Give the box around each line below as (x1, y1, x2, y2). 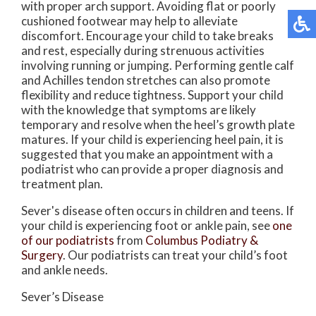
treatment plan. (21, 176, 103, 192)
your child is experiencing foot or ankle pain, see (21, 218, 272, 233)
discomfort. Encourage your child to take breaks (21, 28, 274, 44)
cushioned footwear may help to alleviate (21, 13, 238, 29)
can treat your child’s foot (150, 248, 288, 263)
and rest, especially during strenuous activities (21, 43, 265, 59)
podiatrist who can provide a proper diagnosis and (21, 162, 284, 177)
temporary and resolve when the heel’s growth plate (21, 117, 295, 133)
